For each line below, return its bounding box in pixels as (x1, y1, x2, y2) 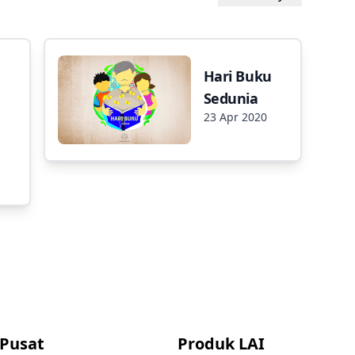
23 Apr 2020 (203, 109, 267, 124)
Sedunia (203, 88, 258, 108)
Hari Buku (203, 66, 272, 86)
